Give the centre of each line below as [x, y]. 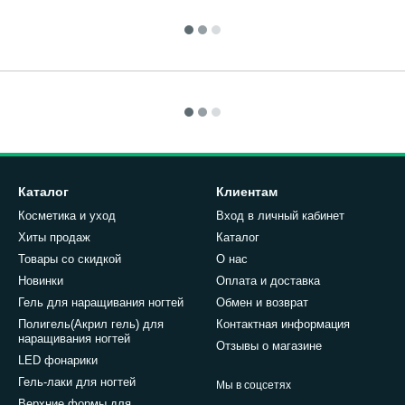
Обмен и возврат [262, 302]
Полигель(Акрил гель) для [91, 324]
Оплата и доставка [268, 281]
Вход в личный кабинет [280, 216]
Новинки [41, 281]
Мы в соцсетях [254, 385]
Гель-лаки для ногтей [77, 382]
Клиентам [247, 192]
